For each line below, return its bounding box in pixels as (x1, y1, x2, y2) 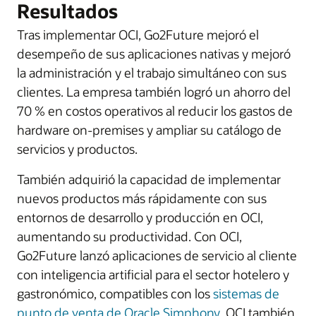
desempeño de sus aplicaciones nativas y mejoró (17, 45, 291, 62)
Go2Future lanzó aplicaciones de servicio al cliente (17, 247, 297, 264)
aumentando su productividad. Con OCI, (17, 228, 242, 245)
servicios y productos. (17, 140, 138, 157)
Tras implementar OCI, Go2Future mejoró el (17, 26, 259, 43)
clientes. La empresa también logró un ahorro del (17, 83, 291, 100)
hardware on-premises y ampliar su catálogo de (17, 121, 281, 138)
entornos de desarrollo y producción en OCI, (17, 209, 263, 226)
